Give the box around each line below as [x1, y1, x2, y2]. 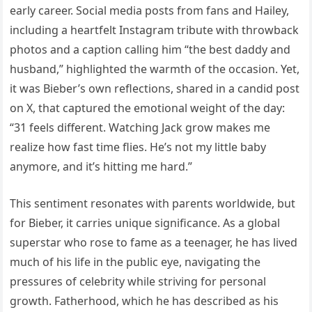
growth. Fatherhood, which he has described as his [10, 292, 279, 309]
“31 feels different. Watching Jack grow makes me [10, 119, 271, 135]
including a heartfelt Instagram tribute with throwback [10, 22, 299, 38]
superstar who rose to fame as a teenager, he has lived [10, 234, 298, 250]
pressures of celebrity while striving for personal [10, 273, 267, 289]
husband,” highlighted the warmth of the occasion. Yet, [10, 61, 300, 77]
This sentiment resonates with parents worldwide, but [10, 195, 296, 211]
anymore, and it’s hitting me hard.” [10, 158, 193, 174]
